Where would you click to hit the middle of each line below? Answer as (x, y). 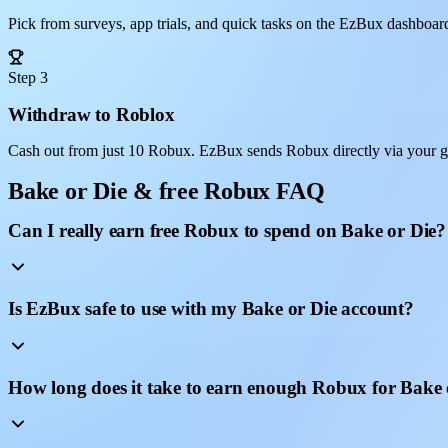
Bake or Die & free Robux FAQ (166, 190)
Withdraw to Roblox (91, 115)
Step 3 (28, 78)
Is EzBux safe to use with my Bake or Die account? (211, 309)
